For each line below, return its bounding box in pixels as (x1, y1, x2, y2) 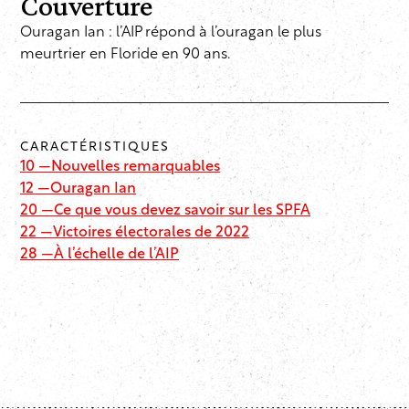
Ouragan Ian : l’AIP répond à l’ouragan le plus (20, 26, 321, 41)
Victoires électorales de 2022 (53, 225, 249, 241)
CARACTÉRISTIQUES (20, 141, 170, 155)
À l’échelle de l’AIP (54, 247, 179, 263)
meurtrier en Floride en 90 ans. (20, 47, 230, 63)
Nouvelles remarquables (51, 160, 220, 175)
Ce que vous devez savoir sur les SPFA (54, 204, 310, 219)
